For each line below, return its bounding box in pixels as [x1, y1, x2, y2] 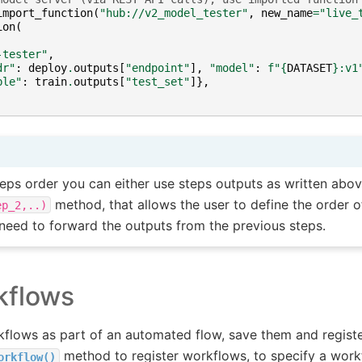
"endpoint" [124, 61, 190, 74]
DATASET [286, 61, 332, 74]
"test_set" [124, 74, 190, 88]
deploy [27, 61, 67, 74]
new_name [260, 6, 313, 19]
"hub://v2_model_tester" [99, 6, 248, 19]
